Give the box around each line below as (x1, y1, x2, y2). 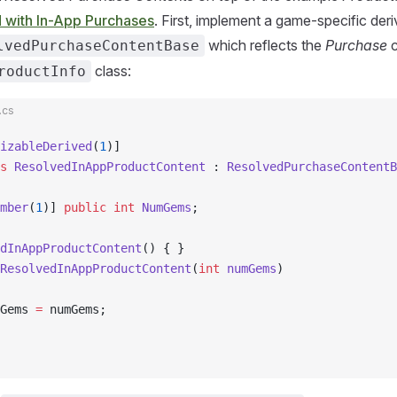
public (64, 200, 106, 214)
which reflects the (205, 36, 325, 54)
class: (91, 62, 131, 80)
